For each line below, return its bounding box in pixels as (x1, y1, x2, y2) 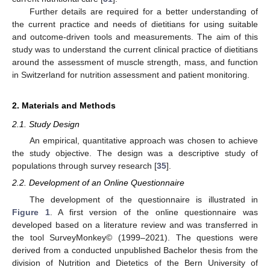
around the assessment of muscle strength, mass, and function (12, 57, 258, 67)
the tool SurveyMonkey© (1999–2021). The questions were (12, 232, 258, 242)
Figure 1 (12, 207, 50, 217)
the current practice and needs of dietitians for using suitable (12, 19, 258, 30)
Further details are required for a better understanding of (29, 7, 258, 17)
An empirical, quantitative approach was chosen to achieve (29, 136, 258, 146)
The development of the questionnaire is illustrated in (29, 194, 258, 204)
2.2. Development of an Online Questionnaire (12, 178, 184, 188)
